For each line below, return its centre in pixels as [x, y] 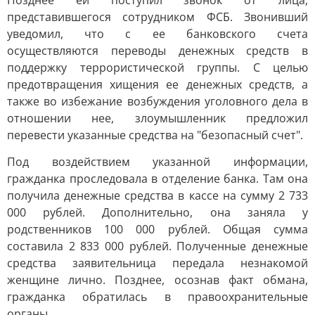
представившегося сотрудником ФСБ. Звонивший [157, 17]
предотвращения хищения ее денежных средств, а [157, 84]
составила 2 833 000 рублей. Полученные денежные [157, 246]
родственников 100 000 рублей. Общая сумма [157, 229]
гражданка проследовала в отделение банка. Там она [157, 179]
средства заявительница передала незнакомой [157, 263]
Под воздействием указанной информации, [157, 162]
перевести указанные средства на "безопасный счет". [155, 135]
